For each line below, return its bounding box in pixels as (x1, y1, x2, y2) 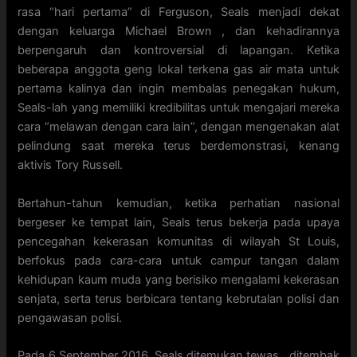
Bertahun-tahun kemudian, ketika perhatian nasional (18, 195, 339, 210)
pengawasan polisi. (18, 310, 123, 325)
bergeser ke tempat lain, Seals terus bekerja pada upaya (18, 214, 339, 229)
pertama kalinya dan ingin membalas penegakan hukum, (18, 81, 339, 96)
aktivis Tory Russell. (18, 158, 124, 173)
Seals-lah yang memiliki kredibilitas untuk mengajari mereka (18, 100, 339, 116)
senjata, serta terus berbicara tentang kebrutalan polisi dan (18, 291, 339, 306)
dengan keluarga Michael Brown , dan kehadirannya (18, 24, 339, 39)
